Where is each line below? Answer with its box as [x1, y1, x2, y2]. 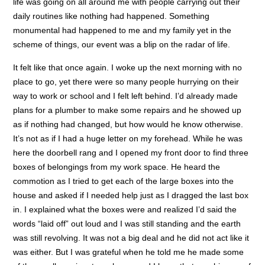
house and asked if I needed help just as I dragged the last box [13, 190, 249, 200]
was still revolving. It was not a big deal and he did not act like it [13, 232, 250, 243]
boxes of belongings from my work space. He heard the [13, 161, 221, 172]
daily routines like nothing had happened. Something [13, 11, 210, 21]
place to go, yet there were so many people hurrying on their [13, 76, 240, 86]
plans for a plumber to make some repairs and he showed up [13, 105, 242, 115]
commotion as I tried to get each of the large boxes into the [13, 176, 234, 186]
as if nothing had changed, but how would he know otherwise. [13, 119, 244, 129]
